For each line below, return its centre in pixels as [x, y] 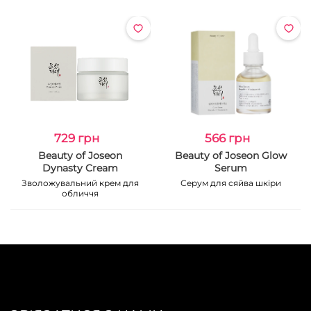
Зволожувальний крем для [81, 183]
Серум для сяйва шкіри [230, 183]
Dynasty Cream [81, 168]
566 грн [227, 138]
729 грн [77, 138]
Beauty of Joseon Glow [230, 155]
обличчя [81, 193]
